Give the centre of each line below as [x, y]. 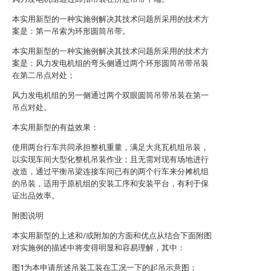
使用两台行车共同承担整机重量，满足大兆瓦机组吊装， [110, 147]
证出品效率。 [36, 196]
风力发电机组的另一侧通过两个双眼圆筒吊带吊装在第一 [110, 95]
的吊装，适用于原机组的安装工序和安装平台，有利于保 [110, 184]
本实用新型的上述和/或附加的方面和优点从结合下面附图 [112, 236]
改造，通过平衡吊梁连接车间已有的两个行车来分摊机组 [110, 171]
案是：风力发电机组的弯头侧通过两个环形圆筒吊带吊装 [110, 63]
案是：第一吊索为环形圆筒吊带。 [71, 31]
